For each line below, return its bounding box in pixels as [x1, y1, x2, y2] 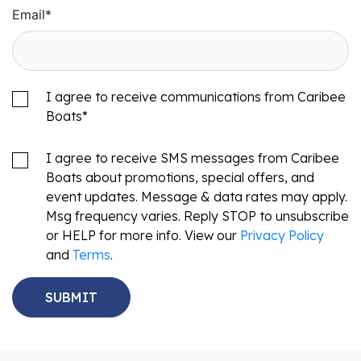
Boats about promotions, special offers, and [46, 169, 314, 186]
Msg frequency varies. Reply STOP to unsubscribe [46, 208, 349, 225]
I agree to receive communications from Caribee [46, 89, 346, 106]
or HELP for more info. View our [46, 227, 240, 244]
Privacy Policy [240, 227, 324, 244]
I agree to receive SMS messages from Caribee [46, 150, 339, 167]
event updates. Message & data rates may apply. [46, 189, 347, 205]
